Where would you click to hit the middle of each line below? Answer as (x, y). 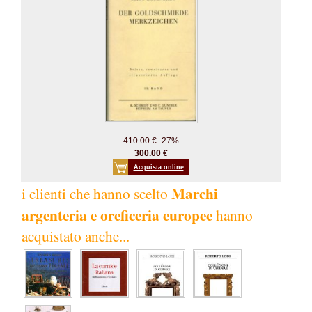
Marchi (195, 193)
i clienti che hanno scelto (96, 193)
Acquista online (158, 167)
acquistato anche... (76, 236)
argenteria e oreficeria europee (117, 215)
